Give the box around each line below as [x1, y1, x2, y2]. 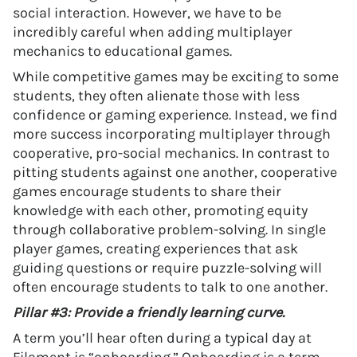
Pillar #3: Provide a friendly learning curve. [13, 304, 284, 321]
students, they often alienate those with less [13, 87, 300, 104]
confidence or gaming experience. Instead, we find [13, 106, 338, 124]
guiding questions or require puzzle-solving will [13, 259, 322, 277]
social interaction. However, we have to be [13, 4, 281, 22]
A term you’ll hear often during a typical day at [13, 329, 312, 347]
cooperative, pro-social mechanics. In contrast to [13, 144, 330, 162]
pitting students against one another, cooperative [13, 163, 337, 181]
